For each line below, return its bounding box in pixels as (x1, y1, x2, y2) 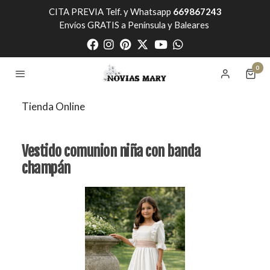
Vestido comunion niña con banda (22, 142, 201, 161)
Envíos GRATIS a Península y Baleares (59, 19, 211, 30)
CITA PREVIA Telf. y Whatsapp (48, 6, 173, 17)
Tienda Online (22, 100, 85, 113)
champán (22, 159, 71, 178)
